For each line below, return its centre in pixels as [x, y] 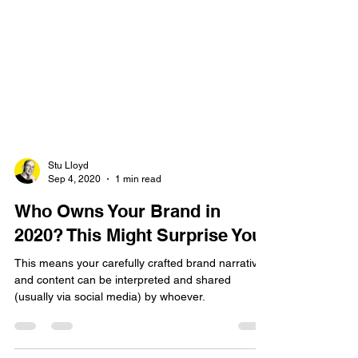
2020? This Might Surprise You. [141, 267]
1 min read [138, 211]
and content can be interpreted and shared [123, 312]
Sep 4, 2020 [74, 211]
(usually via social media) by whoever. [110, 328]
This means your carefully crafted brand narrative [139, 295]
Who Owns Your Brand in [117, 243]
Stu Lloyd [68, 197]
